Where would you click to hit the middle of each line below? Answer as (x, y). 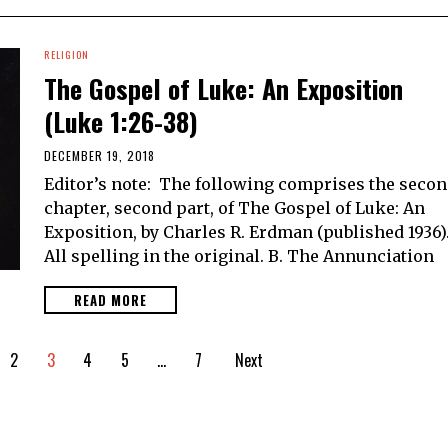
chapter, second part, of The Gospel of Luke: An (234, 208)
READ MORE (110, 300)
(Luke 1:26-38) (121, 122)
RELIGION (66, 55)
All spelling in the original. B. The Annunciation (239, 256)
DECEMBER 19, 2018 (99, 156)
